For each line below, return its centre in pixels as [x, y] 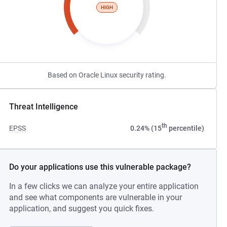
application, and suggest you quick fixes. [82, 209]
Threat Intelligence [44, 107]
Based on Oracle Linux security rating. [107, 75]
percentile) [185, 128]
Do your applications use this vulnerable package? [100, 167]
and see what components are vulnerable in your [96, 197]
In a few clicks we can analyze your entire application [104, 186]
